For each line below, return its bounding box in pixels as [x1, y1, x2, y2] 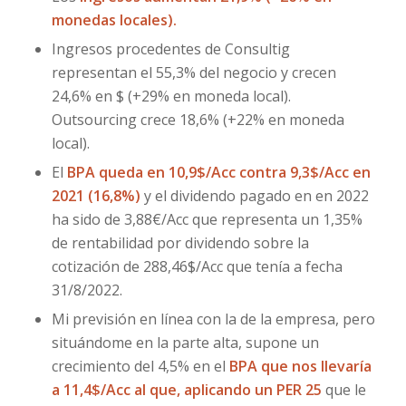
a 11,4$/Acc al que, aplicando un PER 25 [51, 380, 322, 400]
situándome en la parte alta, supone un [51, 333, 319, 353]
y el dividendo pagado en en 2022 [140, 186, 369, 206]
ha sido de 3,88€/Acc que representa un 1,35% [51, 209, 362, 229]
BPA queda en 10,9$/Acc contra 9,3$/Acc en [66, 162, 371, 182]
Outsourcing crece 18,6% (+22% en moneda [51, 110, 344, 130]
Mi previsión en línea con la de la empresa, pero [51, 309, 375, 329]
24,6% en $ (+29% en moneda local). [51, 86, 291, 106]
